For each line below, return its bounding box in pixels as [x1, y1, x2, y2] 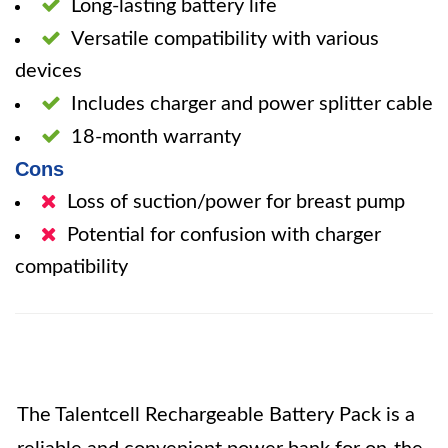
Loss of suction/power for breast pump [67, 192, 405, 212]
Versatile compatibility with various [71, 29, 379, 49]
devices [15, 61, 82, 81]
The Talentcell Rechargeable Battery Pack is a [17, 405, 415, 425]
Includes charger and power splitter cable [71, 94, 433, 114]
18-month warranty [71, 127, 241, 147]
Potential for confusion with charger [67, 225, 381, 245]
